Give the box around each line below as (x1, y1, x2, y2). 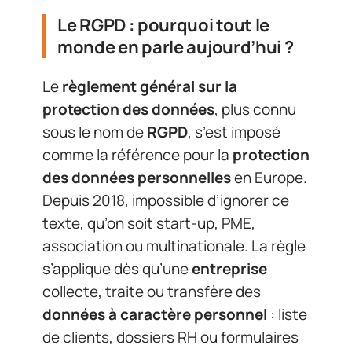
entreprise (192, 258, 267, 279)
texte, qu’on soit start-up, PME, (42, 213, 255, 233)
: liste (267, 304, 307, 324)
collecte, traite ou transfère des (42, 281, 261, 302)
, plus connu (214, 99, 296, 119)
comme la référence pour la (42, 145, 233, 165)
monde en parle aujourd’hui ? (57, 35, 294, 59)
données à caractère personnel (42, 304, 267, 324)
